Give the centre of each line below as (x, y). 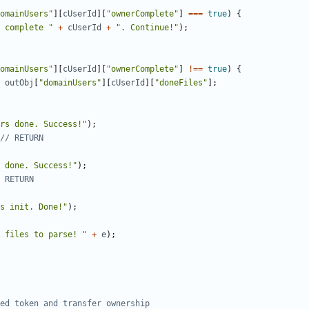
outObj (19, 83)
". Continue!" (147, 28)
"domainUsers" (70, 83)
